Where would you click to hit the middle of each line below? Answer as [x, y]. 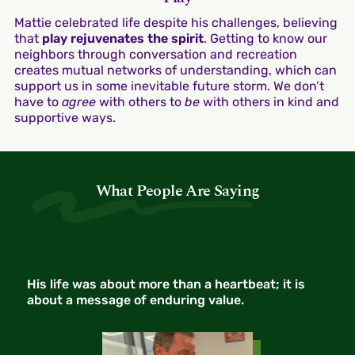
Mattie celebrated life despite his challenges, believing [176, 22]
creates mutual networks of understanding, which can [175, 70]
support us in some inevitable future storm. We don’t [169, 86]
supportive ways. [65, 117]
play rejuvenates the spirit [122, 38]
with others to [140, 101]
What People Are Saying [177, 191]
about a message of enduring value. [136, 300]
